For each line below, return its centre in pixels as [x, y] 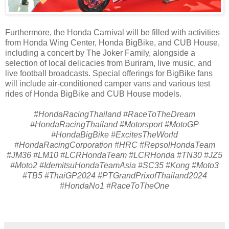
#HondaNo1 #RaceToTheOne [114, 186]
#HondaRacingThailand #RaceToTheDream [114, 114]
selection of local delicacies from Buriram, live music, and [108, 63]
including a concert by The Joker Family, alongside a [100, 53]
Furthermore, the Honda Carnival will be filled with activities [112, 33]
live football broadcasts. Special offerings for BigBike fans [109, 74]
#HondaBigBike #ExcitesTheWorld [114, 135]
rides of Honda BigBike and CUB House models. [94, 94]
